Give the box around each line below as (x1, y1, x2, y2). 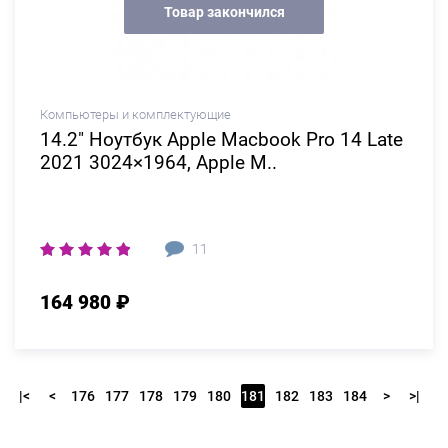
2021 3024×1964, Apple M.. (40, 151, 277, 174)
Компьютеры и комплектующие (40, 107, 231, 122)
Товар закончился (163, 3, 285, 20)
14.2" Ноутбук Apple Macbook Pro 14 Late (40, 128, 403, 151)
